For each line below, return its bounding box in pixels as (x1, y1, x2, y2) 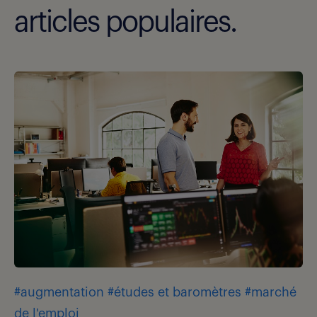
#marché (245, 285, 296, 299)
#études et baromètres (108, 285, 241, 299)
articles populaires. (14, 8, 236, 37)
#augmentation (14, 285, 104, 299)
